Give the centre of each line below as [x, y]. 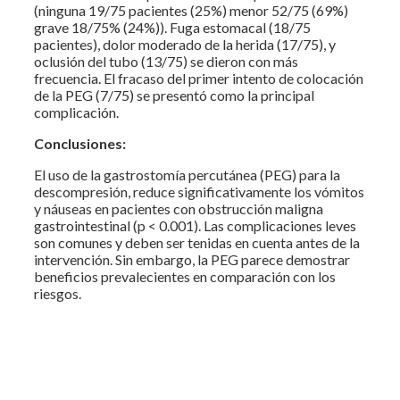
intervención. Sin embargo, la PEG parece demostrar [193, 259]
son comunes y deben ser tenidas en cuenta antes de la [197, 242]
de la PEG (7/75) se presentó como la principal [174, 95]
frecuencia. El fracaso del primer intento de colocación [199, 78]
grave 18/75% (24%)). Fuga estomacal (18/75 [172, 27]
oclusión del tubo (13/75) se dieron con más [166, 61]
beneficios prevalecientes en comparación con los [185, 276]
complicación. [76, 112]
